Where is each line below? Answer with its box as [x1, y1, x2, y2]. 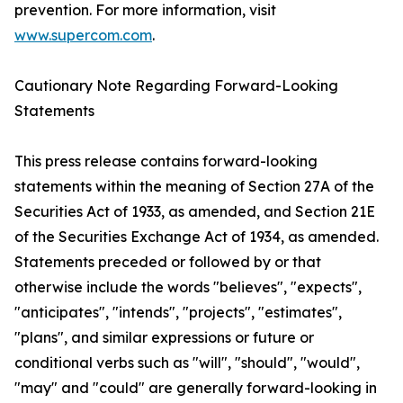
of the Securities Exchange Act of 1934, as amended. [14, 228, 379, 246]
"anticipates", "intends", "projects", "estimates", [14, 303, 342, 322]
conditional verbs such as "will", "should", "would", [14, 354, 360, 372]
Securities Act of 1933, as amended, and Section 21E [14, 202, 375, 221]
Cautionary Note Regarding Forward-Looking [14, 76, 338, 95]
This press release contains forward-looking [14, 152, 318, 171]
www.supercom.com [14, 26, 152, 45]
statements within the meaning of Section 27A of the [14, 177, 374, 196]
